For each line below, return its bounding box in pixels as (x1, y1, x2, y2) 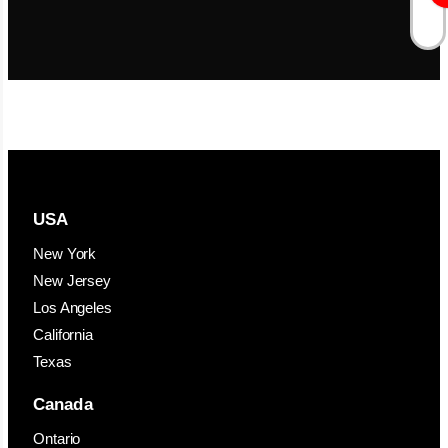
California (33, 326, 93, 344)
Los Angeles (33, 299, 112, 317)
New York (33, 245, 97, 263)
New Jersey (33, 272, 111, 290)
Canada (33, 395, 93, 415)
